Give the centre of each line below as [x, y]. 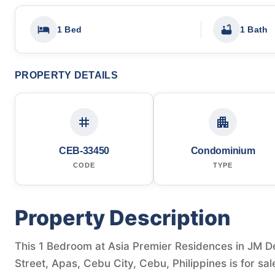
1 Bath [254, 29]
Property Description [123, 217]
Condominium [223, 150]
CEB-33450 [84, 150]
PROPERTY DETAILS [66, 75]
